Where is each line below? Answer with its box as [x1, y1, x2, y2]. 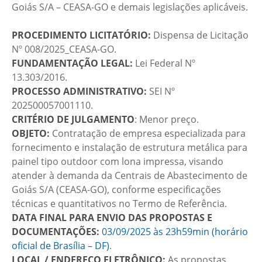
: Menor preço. [135, 113, 199, 126]
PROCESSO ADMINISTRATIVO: [12, 85, 147, 98]
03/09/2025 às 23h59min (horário [102, 225, 248, 238]
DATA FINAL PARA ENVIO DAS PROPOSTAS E [12, 211, 212, 224]
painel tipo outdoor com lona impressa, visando [12, 155, 223, 168]
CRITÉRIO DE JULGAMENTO [12, 113, 135, 126]
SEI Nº [147, 85, 175, 98]
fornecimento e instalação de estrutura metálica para [12, 141, 247, 154]
